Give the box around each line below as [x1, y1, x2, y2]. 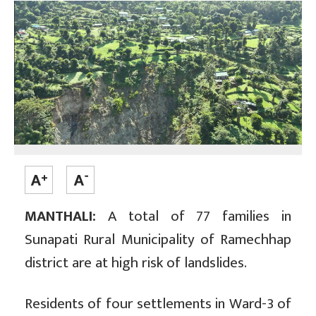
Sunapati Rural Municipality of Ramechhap [25, 227, 291, 253]
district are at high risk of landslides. [25, 250, 247, 276]
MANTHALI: [25, 204, 96, 229]
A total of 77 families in [96, 204, 291, 229]
